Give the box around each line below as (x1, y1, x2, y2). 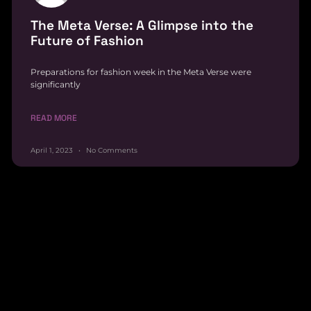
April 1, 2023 (31, 145, 75, 155)
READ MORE (31, 112, 77, 124)
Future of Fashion (31, 31, 144, 49)
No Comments (84, 145, 137, 155)
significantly (31, 78, 81, 90)
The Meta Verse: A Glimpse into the (31, 16, 253, 34)
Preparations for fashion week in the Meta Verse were (31, 66, 251, 77)
